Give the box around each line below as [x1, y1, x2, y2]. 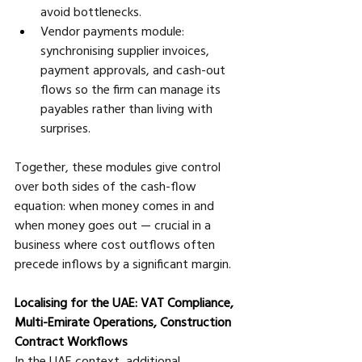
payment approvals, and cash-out [40, 61, 229, 78]
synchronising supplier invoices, [40, 41, 213, 58]
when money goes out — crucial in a [15, 216, 214, 233]
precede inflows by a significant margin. [15, 255, 231, 271]
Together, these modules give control [15, 158, 224, 175]
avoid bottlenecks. [40, 2, 145, 19]
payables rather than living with [40, 99, 216, 116]
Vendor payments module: [40, 22, 187, 39]
